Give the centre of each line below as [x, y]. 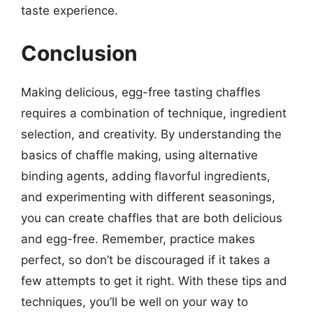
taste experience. [70, 10]
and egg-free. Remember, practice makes [138, 239]
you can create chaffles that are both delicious [152, 218]
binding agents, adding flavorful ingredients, [146, 176]
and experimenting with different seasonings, [148, 197]
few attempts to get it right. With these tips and [154, 281]
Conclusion [79, 53]
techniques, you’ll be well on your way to [134, 302]
